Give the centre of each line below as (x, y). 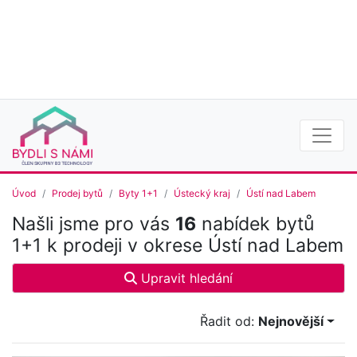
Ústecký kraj (202, 194)
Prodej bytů (77, 194)
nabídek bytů (255, 224)
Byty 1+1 (138, 194)
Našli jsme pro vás (94, 224)
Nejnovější (291, 322)
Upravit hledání (185, 279)
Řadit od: (229, 322)
